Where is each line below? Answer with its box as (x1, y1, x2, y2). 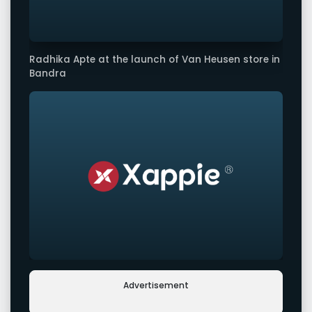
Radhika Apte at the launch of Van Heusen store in (29, 52, 280, 66)
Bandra (29, 66, 66, 80)
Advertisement (123, 279, 189, 292)
